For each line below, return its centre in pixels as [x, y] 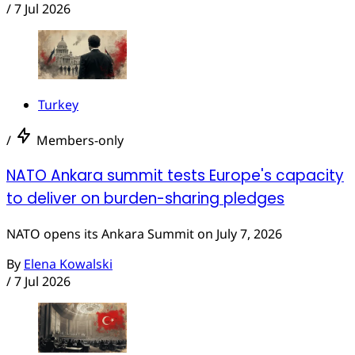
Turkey [58, 105]
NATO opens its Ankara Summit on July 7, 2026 [144, 233]
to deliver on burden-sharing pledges [145, 199]
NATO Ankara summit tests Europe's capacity [175, 176]
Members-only [80, 141]
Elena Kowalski [68, 263]
